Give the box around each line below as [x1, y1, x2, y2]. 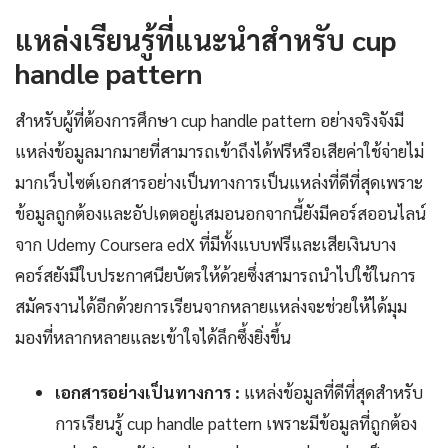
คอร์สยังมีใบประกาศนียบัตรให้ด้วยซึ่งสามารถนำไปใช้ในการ [15, 263, 416, 286]
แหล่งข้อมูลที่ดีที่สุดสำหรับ [240, 380, 423, 403]
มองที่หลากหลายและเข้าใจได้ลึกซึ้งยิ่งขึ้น [15, 325, 291, 348]
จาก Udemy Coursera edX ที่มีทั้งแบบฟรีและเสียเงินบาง [15, 232, 396, 255]
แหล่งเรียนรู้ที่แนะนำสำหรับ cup [15, 20, 396, 57]
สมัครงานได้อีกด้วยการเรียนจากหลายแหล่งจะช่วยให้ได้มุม [15, 294, 407, 317]
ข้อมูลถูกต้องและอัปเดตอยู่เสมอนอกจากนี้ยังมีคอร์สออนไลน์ [15, 201, 426, 224]
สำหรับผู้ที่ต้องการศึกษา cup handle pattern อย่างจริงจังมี [15, 108, 404, 131]
